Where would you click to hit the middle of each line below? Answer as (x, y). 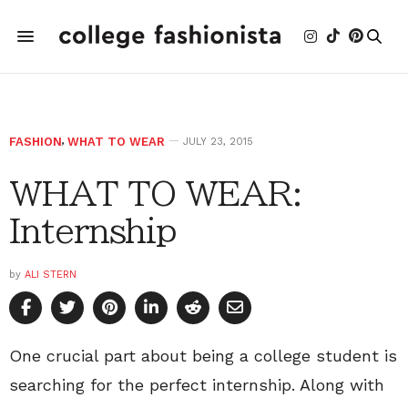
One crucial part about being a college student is (203, 356)
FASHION (36, 142)
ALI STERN (51, 275)
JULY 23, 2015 (218, 142)
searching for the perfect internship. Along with (197, 385)
